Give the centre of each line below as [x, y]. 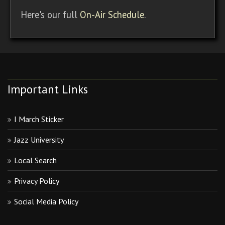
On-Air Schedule [112, 15]
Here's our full [50, 15]
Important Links [48, 89]
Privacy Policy [37, 181]
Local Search [35, 160]
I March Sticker [39, 119]
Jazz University [39, 139]
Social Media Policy [46, 201]
